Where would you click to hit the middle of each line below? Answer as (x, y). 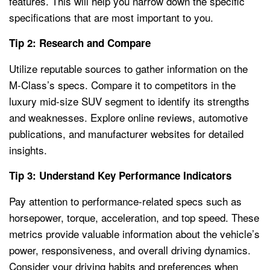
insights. (28, 149)
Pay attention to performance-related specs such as (125, 201)
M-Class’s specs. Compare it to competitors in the (122, 84)
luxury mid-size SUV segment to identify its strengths (129, 101)
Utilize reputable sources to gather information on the (128, 68)
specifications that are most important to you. (111, 17)
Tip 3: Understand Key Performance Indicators (120, 175)
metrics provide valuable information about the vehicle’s (134, 233)
